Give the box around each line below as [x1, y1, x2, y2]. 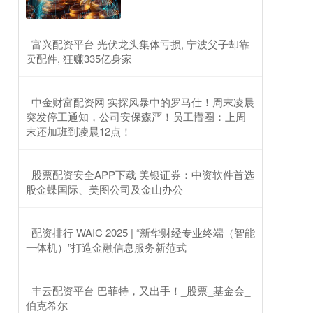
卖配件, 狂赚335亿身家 [26, 51, 132, 66]
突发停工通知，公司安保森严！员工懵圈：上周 [26, 109, 246, 124]
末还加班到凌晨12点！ [26, 124, 131, 139]
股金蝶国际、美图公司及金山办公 [26, 182, 183, 197]
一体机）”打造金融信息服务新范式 [26, 240, 187, 255]
